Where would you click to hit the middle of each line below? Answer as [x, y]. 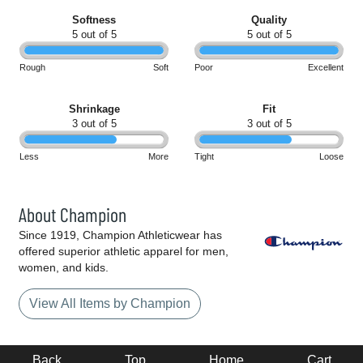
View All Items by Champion [110, 304]
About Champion [73, 215]
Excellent [326, 68]
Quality [269, 20]
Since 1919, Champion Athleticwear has [120, 235]
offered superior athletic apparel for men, [124, 252]
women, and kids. [64, 268]
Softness [94, 20]
